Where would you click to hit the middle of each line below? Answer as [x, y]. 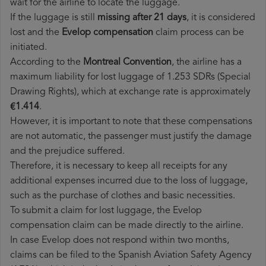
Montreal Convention [127, 63]
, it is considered [221, 18]
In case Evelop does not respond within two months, [120, 241]
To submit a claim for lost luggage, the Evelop [106, 211]
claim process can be [199, 33]
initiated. [28, 48]
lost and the [36, 33]
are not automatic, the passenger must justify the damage [131, 137]
